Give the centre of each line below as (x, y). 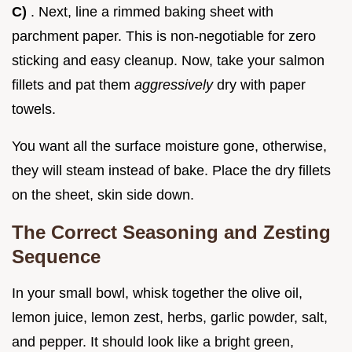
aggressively (176, 84)
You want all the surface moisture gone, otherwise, (169, 146)
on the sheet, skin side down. (103, 194)
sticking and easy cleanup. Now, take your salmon (168, 60)
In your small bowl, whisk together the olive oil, (157, 293)
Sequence (56, 256)
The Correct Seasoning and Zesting (171, 232)
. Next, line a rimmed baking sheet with (152, 11)
